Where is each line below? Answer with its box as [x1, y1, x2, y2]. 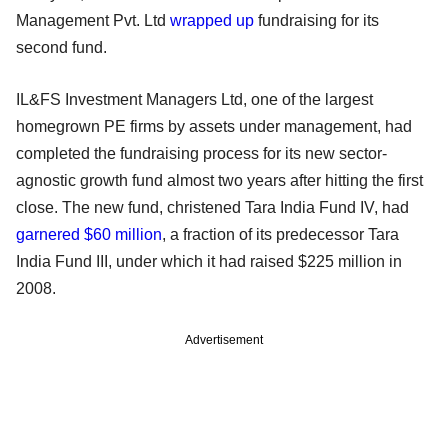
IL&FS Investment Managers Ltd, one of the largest [16, 90, 373, 108]
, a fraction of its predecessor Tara [162, 225, 399, 243]
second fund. [16, 38, 107, 56]
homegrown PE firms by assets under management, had [16, 117, 412, 135]
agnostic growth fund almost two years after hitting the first [16, 171, 423, 189]
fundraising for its [254, 11, 379, 29]
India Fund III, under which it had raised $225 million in [16, 252, 402, 270]
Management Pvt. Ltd [16, 11, 170, 29]
